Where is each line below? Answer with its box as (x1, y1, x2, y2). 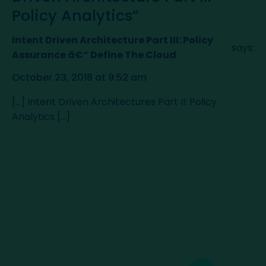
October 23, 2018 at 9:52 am (12, 70, 147, 84)
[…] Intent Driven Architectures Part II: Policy (12, 94, 217, 109)
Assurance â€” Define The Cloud (12, 48, 176, 62)
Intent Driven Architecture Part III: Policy (12, 33, 213, 47)
